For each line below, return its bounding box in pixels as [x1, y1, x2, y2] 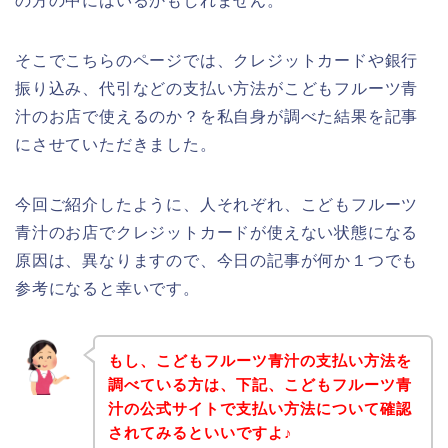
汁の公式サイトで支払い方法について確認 [107, 400, 412, 418]
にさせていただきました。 [15, 135, 217, 153]
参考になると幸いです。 [15, 279, 200, 297]
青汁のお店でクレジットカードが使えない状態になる [15, 223, 419, 241]
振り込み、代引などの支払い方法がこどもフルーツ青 [15, 79, 419, 97]
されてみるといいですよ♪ [107, 424, 293, 442]
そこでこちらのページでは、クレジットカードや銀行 [15, 51, 419, 69]
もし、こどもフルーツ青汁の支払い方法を [107, 352, 412, 370]
